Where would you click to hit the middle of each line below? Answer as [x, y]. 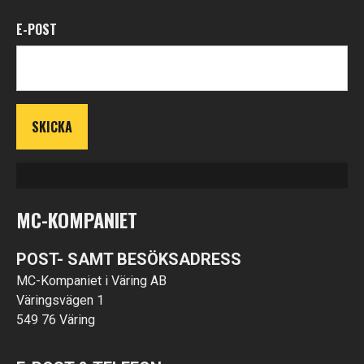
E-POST [37, 29]
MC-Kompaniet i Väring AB [91, 281]
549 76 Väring [56, 320]
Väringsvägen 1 [60, 300]
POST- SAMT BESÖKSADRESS [129, 259]
